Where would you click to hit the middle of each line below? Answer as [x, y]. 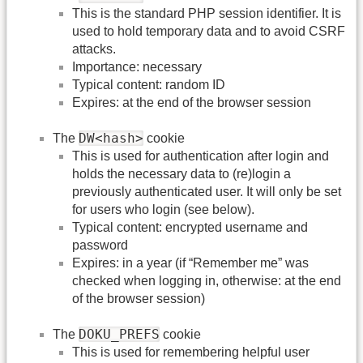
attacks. [94, 49]
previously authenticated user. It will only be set [207, 192]
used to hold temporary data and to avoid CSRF [209, 31]
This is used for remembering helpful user [191, 352]
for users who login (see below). [163, 210]
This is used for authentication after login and [201, 156]
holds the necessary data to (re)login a [181, 174]
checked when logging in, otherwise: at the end [207, 281]
